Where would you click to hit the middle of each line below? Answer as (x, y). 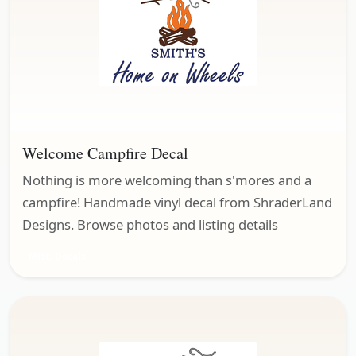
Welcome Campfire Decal (105, 153)
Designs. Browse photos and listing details (150, 224)
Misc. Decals (57, 257)
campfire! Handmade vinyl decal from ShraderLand (177, 202)
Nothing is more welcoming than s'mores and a (167, 180)
